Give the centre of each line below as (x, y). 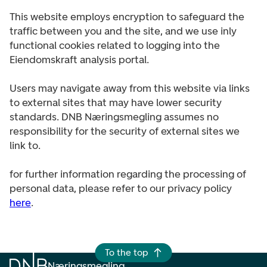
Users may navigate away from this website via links (130, 88)
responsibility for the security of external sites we (125, 131)
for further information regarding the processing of (128, 174)
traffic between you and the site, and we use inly (123, 31)
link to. (25, 145)
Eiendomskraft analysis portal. (79, 60)
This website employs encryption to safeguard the (127, 17)
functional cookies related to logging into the (115, 45)
